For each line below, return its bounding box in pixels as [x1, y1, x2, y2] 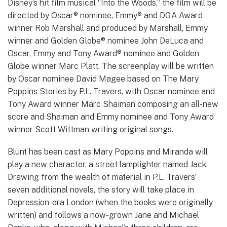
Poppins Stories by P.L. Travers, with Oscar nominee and [8, 86, 215, 96]
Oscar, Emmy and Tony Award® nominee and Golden [8, 48, 199, 58]
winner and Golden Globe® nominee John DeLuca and [8, 35, 204, 46]
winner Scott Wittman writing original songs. [8, 124, 173, 134]
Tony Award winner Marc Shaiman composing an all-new [8, 99, 218, 109]
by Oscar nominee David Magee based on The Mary [8, 73, 199, 84]
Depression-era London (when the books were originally [8, 197, 213, 207]
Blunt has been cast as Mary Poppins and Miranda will [8, 146, 208, 157]
